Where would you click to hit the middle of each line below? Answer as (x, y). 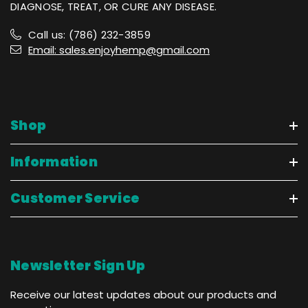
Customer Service (75, 198)
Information (54, 162)
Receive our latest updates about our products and (143, 294)
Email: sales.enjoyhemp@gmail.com (119, 49)
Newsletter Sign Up (78, 265)
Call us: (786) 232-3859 (89, 34)
